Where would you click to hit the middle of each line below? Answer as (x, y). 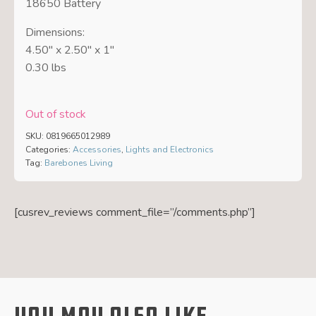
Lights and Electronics (169, 149)
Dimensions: (55, 33)
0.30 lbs (45, 68)
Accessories (97, 149)
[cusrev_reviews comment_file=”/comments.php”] (135, 212)
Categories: (49, 149)
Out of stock (55, 115)
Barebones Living (78, 163)
